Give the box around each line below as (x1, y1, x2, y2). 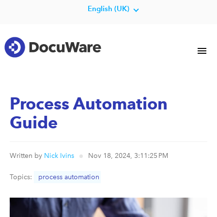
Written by (10, 151, 44, 160)
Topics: (10, 172, 34, 182)
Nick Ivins (44, 151, 74, 160)
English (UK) (88, 4, 129, 13)
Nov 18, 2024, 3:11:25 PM (88, 151, 168, 160)
